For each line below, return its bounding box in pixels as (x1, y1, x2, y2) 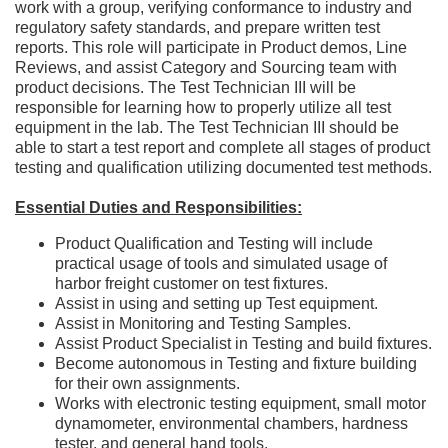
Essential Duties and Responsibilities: (15, 199, 302, 216)
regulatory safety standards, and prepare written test (15, 19, 380, 36)
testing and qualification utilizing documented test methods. (15, 159, 432, 176)
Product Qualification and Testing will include (55, 235, 373, 252)
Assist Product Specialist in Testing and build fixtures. (55, 335, 432, 352)
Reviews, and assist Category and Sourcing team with (15, 59, 397, 76)
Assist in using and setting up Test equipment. (55, 295, 378, 312)
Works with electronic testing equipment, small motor (55, 395, 426, 412)
